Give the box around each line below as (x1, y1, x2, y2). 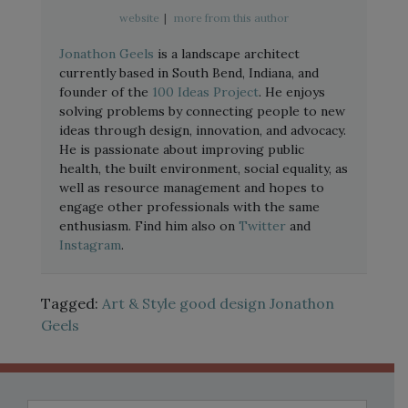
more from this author (174, 11, 290, 25)
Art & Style (102, 294, 176, 312)
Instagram (59, 237, 121, 253)
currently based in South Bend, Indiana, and (59, 65, 319, 81)
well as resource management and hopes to (59, 179, 324, 196)
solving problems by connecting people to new (59, 103, 345, 119)
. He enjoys (259, 84, 325, 100)
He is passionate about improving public (59, 141, 304, 158)
